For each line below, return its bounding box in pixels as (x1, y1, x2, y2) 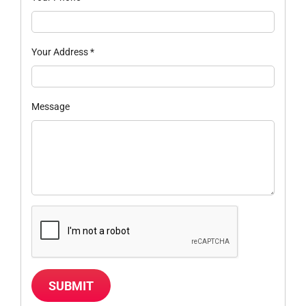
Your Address (31, 46, 90, 58)
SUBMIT (48, 278, 94, 293)
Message (31, 101, 70, 113)
